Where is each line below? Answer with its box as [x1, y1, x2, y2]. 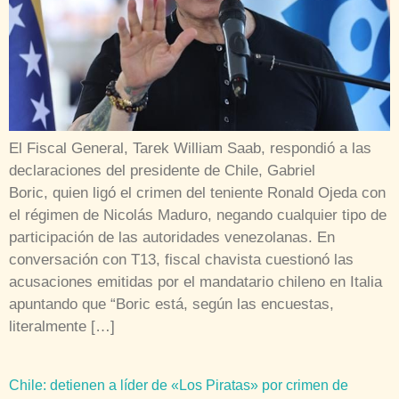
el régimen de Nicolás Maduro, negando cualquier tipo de [9, 207, 387, 224]
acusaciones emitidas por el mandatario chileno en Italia [9, 273, 382, 291]
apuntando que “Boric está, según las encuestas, [9, 296, 334, 313]
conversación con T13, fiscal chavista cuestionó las [9, 251, 354, 269]
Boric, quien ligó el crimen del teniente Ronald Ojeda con [9, 184, 386, 202]
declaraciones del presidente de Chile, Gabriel [9, 162, 315, 180]
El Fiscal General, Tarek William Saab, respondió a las [9, 140, 371, 158]
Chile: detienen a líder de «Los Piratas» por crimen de [9, 378, 348, 394]
